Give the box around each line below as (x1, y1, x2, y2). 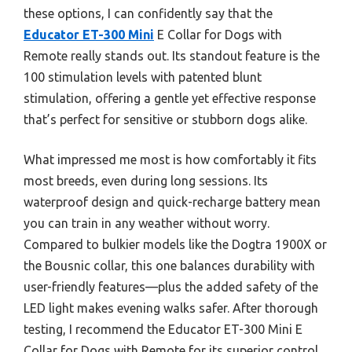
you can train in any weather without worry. (24, 216, 269, 231)
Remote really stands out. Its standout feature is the (24, 49, 320, 64)
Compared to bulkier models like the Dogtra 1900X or (24, 237, 327, 252)
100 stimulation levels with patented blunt (24, 70, 262, 85)
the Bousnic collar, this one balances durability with (24, 258, 315, 273)
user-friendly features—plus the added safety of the (24, 280, 318, 295)
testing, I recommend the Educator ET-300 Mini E (24, 322, 302, 337)
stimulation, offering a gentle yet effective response (24, 91, 316, 106)
